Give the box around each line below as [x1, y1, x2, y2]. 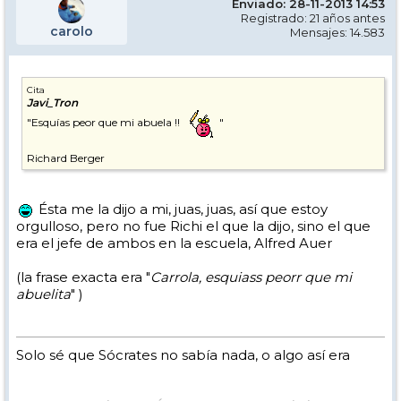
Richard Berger [27, 151, 105, 166]
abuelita [16, 286, 71, 303]
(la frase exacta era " [16, 269, 150, 286]
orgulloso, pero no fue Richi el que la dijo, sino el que [16, 218, 371, 235]
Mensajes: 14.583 [290, 25, 385, 40]
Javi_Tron [27, 96, 78, 110]
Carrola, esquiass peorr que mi [150, 269, 352, 286]
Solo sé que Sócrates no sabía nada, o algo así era [16, 346, 350, 364]
